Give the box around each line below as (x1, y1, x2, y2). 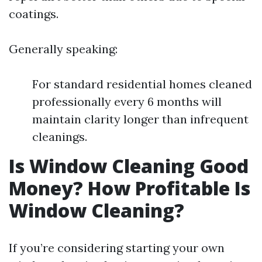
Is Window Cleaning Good (9, 153, 249, 178)
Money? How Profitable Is (9, 175, 250, 201)
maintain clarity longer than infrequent (32, 112, 249, 126)
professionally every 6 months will (32, 94, 222, 109)
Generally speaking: (9, 42, 118, 56)
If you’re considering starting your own (9, 240, 225, 255)
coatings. (9, 6, 58, 21)
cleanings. (32, 129, 87, 144)
